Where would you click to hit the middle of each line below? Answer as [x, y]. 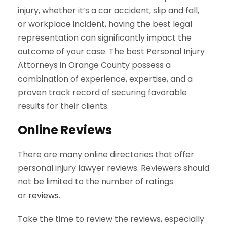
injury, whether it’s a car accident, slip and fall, [108, 11]
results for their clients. [63, 106]
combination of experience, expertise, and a [105, 79]
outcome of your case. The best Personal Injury [111, 52]
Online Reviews [65, 130]
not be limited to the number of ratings [96, 182]
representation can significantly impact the [105, 38]
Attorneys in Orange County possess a [94, 65]
